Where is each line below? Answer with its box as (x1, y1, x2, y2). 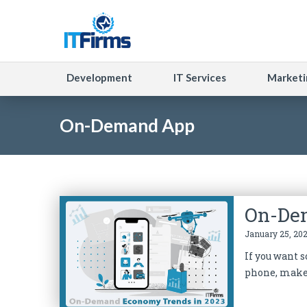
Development (66, 71, 132, 84)
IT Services (173, 71, 226, 84)
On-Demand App (60, 114, 195, 136)
